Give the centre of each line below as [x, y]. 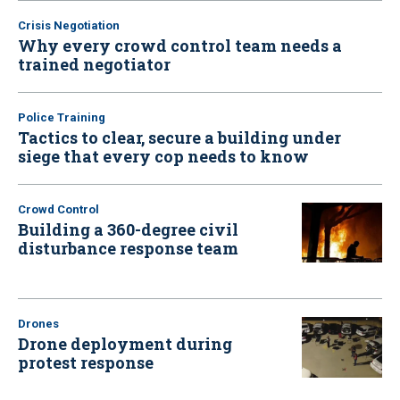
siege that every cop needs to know [163, 156]
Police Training [62, 117]
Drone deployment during [125, 344]
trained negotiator [94, 64]
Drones [38, 324]
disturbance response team [128, 248]
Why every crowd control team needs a [180, 45]
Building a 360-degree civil [128, 229]
